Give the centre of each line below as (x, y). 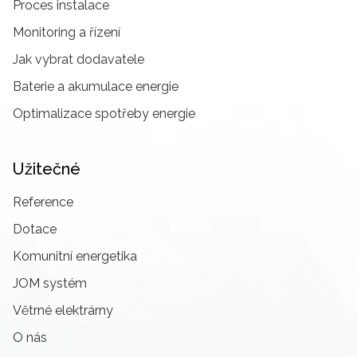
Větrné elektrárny (63, 311)
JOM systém (50, 284)
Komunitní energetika (75, 257)
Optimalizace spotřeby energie (104, 114)
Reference (43, 202)
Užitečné (47, 169)
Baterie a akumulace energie (96, 87)
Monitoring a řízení (67, 33)
